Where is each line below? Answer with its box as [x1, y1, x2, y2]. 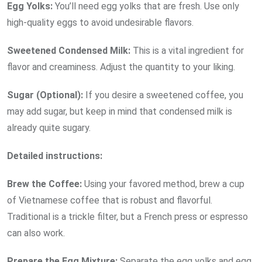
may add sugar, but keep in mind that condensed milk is [7, 106, 232, 118]
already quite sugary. [7, 122, 91, 134]
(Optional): [36, 89, 83, 101]
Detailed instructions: [7, 150, 102, 162]
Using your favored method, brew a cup [82, 178, 244, 190]
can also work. [7, 227, 67, 239]
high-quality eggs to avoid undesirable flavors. [7, 17, 194, 29]
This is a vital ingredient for [130, 45, 244, 57]
